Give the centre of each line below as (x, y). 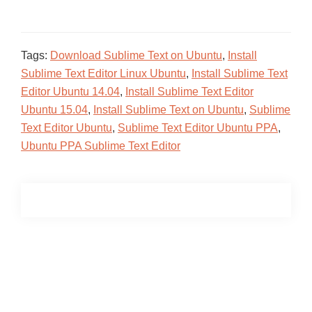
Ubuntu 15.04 (54, 110)
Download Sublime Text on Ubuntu (136, 55)
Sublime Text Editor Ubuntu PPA (198, 128)
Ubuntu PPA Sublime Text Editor (101, 146)
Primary (53, 256)
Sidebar (53, 278)
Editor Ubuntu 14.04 (70, 92)
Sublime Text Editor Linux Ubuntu (103, 73)
